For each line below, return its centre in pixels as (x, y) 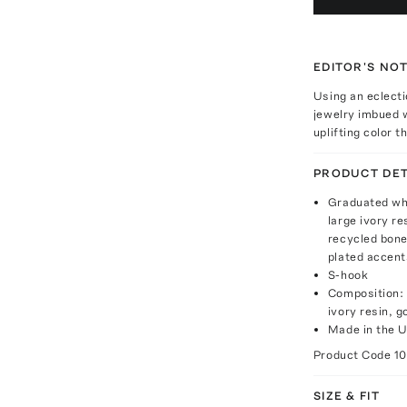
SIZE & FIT (346, 395)
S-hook (348, 274)
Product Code (353, 354)
